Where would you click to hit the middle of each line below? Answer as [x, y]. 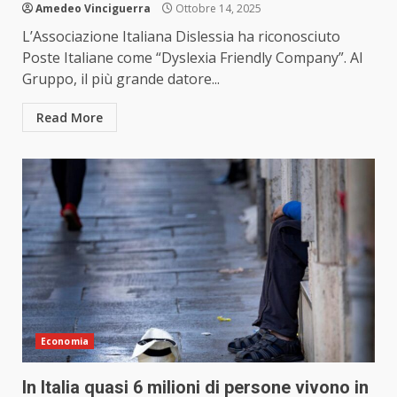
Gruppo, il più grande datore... [121, 79]
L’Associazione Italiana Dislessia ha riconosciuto [181, 37]
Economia [65, 342]
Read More [70, 118]
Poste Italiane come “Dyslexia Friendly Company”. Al [192, 58]
